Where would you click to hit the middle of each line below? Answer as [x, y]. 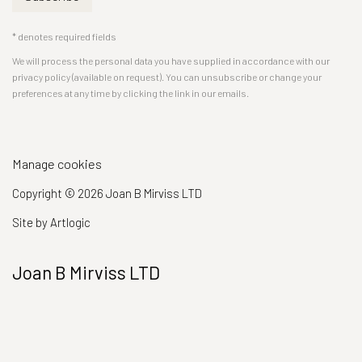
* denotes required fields [64, 36]
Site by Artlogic [51, 222]
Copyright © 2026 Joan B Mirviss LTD [107, 193]
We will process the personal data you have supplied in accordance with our [171, 61]
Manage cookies [57, 164]
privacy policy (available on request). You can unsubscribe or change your [167, 77]
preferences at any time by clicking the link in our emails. [130, 93]
